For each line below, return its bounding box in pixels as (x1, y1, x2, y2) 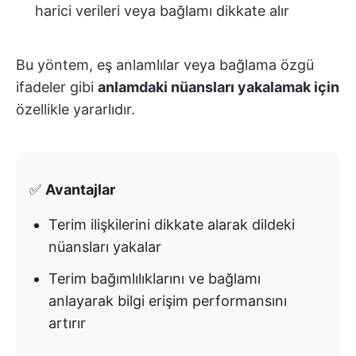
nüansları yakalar (48, 238, 161, 256)
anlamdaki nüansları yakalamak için (98, 79, 339, 96)
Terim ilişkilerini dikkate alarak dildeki (48, 216, 295, 234)
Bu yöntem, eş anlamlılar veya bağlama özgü (16, 56, 314, 74)
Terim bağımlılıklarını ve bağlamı (48, 270, 261, 288)
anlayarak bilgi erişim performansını (48, 292, 287, 310)
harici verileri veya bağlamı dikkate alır (35, 2, 289, 20)
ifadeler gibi (16, 79, 98, 96)
